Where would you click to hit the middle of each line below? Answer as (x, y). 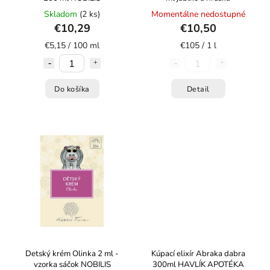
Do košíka (72, 89)
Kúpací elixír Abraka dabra (198, 254)
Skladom (62, 14)
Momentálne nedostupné (198, 14)
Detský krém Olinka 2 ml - (72, 254)
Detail (198, 89)
